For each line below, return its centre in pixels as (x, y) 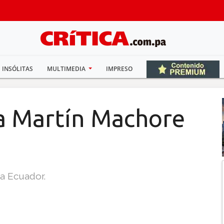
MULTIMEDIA (67, 69)
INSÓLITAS (17, 69)
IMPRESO (119, 69)
